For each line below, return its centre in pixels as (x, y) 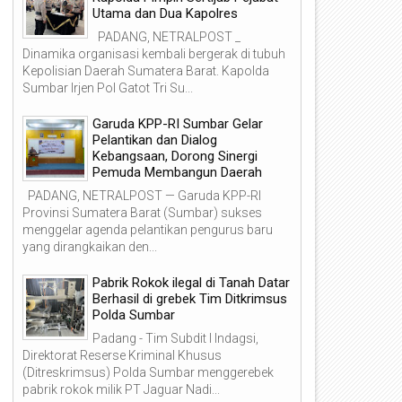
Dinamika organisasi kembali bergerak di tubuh (154, 53)
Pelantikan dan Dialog (155, 140)
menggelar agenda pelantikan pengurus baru (148, 229)
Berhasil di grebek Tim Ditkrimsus (190, 298)
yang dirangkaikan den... (90, 246)
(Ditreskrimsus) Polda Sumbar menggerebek (148, 372)
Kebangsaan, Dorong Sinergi (175, 156)
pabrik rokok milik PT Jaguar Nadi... (121, 389)
